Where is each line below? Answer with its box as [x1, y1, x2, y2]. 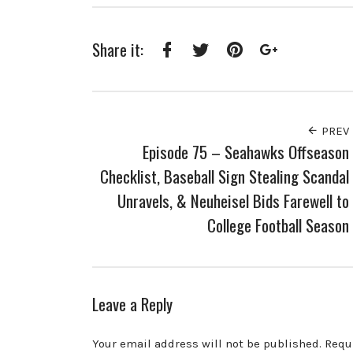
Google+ [266, 64, 311, 79]
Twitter [199, 64, 237, 79]
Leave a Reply [92, 292, 173, 317]
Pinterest [232, 64, 284, 79]
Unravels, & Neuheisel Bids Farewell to [117, 188, 350, 213]
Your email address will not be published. [92, 336, 321, 351]
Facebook [165, 64, 217, 79]
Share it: [92, 36, 143, 61]
